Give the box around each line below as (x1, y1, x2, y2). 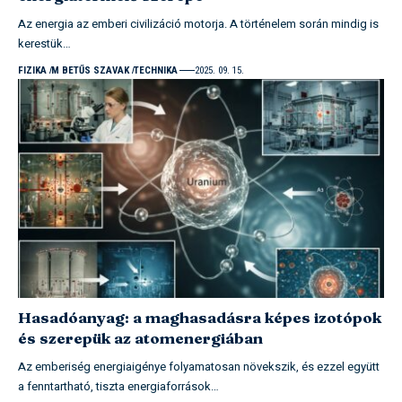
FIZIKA (18, 64, 47, 76)
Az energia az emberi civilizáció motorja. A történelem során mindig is (18, 14, 379, 32)
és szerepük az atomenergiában (18, 328, 263, 348)
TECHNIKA (133, 64, 178, 76)
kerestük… (18, 34, 71, 52)
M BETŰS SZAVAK (50, 64, 129, 76)
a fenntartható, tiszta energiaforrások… (18, 378, 219, 396)
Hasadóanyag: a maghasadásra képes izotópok (18, 308, 381, 328)
